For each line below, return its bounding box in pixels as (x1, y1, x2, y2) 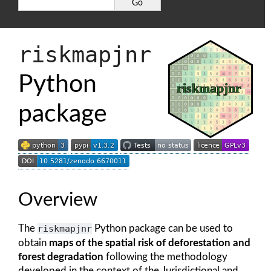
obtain (18, 238, 49, 248)
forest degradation (18, 252, 103, 262)
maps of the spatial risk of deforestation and (49, 238, 250, 248)
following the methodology (103, 252, 227, 262)
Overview (18, 191, 97, 209)
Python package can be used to (92, 223, 233, 233)
